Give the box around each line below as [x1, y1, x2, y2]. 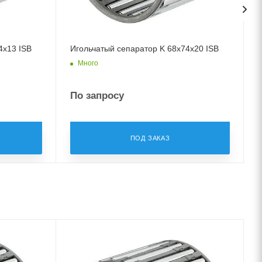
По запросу [70, 89, 125, 101]
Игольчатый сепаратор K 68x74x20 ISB [70, 43, 219, 53]
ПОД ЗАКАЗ [130, 134, 170, 142]
